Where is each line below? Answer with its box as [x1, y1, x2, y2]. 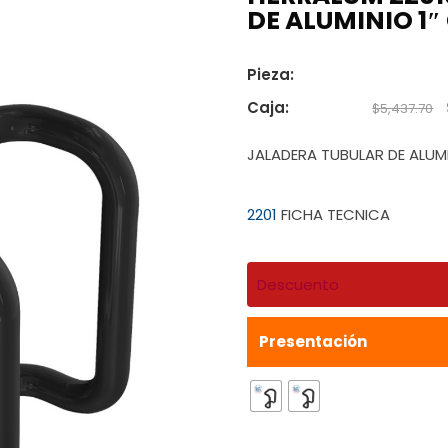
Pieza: [247, 63, 295, 85]
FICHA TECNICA [277, 203, 391, 225]
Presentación [259, 330, 368, 352]
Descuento [257, 273, 340, 295]
